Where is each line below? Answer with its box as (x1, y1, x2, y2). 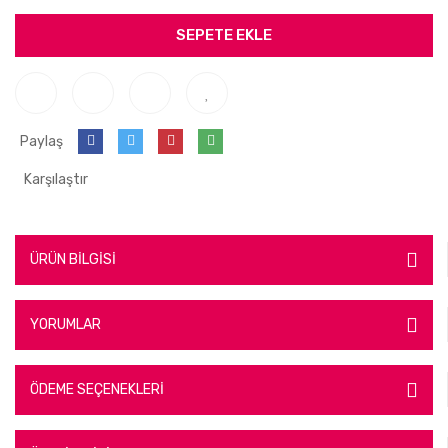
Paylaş (20, 132, 63, 150)
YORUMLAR (30, 316, 101, 334)
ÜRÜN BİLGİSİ (30, 251, 116, 269)
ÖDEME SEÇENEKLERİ (30, 381, 164, 399)
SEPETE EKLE (176, 26, 272, 45)
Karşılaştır (24, 170, 88, 188)
